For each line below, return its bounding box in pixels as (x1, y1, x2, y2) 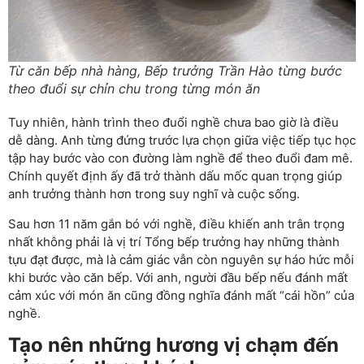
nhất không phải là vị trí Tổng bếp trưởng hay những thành (8, 233, 340, 249)
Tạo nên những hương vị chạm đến (8, 332, 339, 357)
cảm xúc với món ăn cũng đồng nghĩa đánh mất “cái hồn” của (8, 287, 354, 303)
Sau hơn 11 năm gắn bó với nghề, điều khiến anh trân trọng (8, 215, 344, 232)
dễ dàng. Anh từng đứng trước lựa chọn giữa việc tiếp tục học (8, 132, 356, 149)
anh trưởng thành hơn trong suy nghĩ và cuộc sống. (8, 186, 300, 202)
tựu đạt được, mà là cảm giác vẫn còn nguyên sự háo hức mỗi (8, 251, 354, 267)
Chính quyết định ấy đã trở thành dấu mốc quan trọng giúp (8, 168, 342, 184)
